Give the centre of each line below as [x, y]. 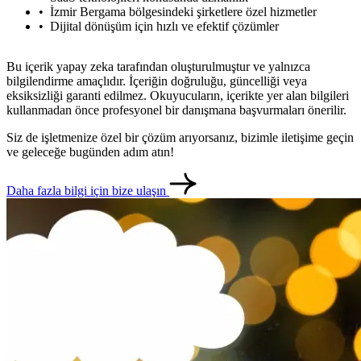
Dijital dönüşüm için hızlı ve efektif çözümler [164, 26]
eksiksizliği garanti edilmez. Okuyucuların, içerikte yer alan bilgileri [178, 95]
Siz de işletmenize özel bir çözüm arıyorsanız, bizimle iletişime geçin [180, 137]
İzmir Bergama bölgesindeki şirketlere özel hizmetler [183, 11]
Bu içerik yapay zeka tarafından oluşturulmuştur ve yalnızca [158, 66]
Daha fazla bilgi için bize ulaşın [88, 190]
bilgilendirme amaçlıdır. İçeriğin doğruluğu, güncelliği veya [157, 81]
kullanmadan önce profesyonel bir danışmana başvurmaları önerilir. [176, 110]
